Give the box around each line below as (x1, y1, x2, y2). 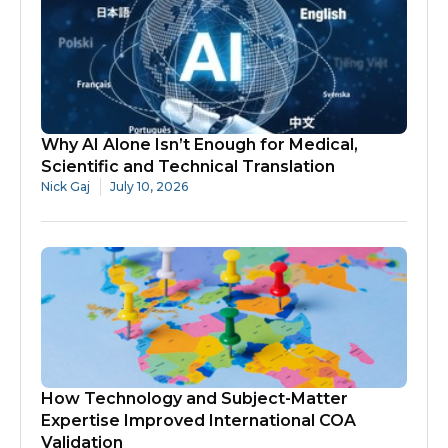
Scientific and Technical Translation (41, 156, 335, 176)
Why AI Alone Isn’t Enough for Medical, (41, 134, 358, 154)
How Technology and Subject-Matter (41, 388, 348, 408)
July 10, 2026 (110, 178, 188, 194)
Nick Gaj (41, 178, 90, 194)
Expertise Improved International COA (41, 410, 356, 430)
